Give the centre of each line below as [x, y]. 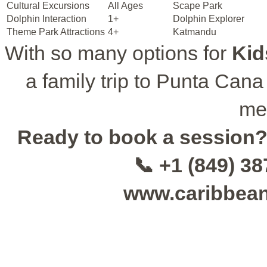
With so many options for [118, 53]
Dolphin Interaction [46, 18]
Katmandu [195, 32]
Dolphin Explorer [209, 18]
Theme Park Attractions [56, 32]
